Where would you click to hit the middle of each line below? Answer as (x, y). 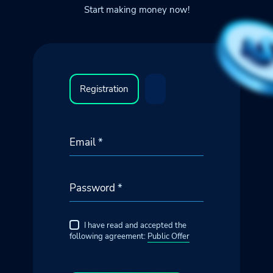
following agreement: (108, 236)
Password (94, 188)
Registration (104, 89)
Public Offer (168, 236)
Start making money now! (136, 10)
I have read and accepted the (135, 225)
